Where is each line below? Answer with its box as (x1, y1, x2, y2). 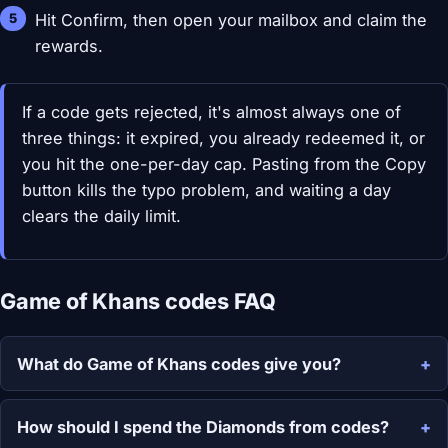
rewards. (35, 36, 104, 57)
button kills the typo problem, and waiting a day (21, 179, 391, 200)
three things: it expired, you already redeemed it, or (21, 127, 425, 148)
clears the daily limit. (21, 205, 181, 226)
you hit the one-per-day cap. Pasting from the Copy (21, 153, 426, 174)
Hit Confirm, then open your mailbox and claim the (35, 10, 428, 31)
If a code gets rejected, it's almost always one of (21, 101, 401, 122)
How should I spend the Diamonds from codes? (17, 416, 389, 437)
